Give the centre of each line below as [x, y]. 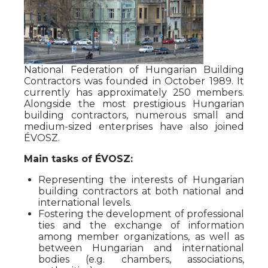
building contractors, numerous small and [134, 115]
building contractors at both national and [141, 191]
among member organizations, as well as [141, 237]
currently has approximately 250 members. [134, 92]
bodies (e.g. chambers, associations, [141, 259]
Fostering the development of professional [141, 214]
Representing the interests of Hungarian [141, 180]
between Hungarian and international [141, 248]
